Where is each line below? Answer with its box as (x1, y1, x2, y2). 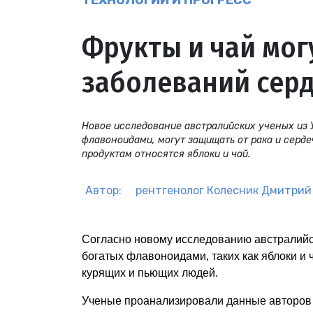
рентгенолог (136, 184, 204, 198)
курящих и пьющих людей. (82, 267, 218, 279)
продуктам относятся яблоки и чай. (82, 148, 250, 161)
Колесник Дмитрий (207, 184, 312, 198)
